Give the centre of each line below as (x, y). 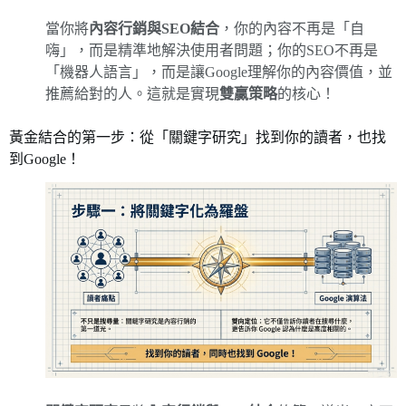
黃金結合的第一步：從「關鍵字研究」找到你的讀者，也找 (198, 137)
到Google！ (45, 159)
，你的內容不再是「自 (292, 28)
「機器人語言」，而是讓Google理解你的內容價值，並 (219, 72)
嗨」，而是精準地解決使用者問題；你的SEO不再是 (212, 50)
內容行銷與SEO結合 (154, 28)
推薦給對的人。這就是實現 (132, 93)
